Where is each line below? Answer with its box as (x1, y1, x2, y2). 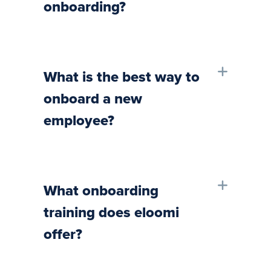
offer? (44, 227, 82, 243)
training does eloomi (44, 206, 179, 221)
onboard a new (44, 92, 142, 107)
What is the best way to (44, 70, 200, 85)
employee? (44, 114, 114, 129)
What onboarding (44, 184, 158, 199)
